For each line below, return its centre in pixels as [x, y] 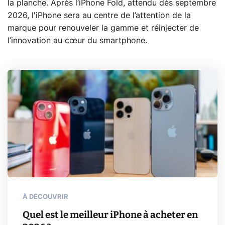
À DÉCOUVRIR [45, 197]
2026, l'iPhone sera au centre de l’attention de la [99, 15]
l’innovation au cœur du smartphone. [77, 40]
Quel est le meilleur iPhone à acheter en [110, 214]
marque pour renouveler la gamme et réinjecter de [103, 28]
